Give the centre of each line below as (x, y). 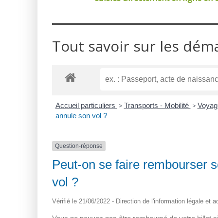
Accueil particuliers (86, 105)
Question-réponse (79, 146)
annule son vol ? (81, 115)
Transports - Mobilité (157, 105)
